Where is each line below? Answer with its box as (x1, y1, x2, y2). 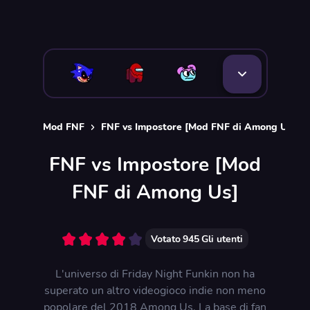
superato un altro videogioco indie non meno (44, 283, 266, 298)
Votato (150, 232, 181, 246)
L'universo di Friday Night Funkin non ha (55, 266, 255, 282)
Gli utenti (201, 232, 243, 246)
